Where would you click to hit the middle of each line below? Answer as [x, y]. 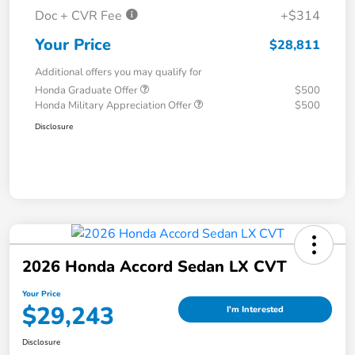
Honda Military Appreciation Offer [115, 106]
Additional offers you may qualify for [118, 73]
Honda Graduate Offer [88, 91]
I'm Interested [255, 309]
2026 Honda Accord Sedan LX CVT [155, 267]
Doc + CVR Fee [80, 16]
